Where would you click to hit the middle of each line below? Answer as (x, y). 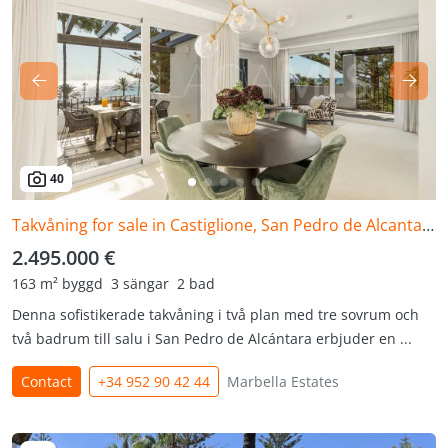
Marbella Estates (283, 381)
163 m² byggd (57, 283)
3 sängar (140, 283)
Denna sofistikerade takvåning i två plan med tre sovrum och (215, 314)
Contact (46, 381)
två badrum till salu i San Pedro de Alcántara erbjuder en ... (212, 338)
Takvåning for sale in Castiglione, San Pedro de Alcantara (428, 225)
